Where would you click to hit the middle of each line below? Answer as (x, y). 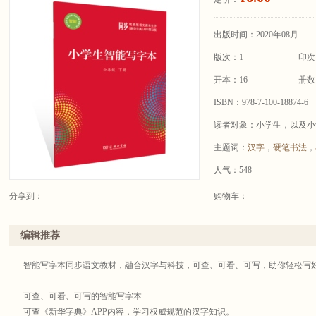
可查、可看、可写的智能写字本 (83, 296)
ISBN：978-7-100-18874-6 (261, 102)
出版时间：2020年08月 (256, 35)
